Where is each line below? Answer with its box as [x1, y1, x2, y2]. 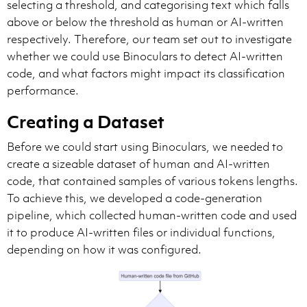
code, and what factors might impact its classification [7, 65, 285, 81]
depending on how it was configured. [7, 241, 201, 257]
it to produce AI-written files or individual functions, [7, 224, 275, 240]
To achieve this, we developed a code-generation [7, 190, 262, 206]
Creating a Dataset [7, 109, 164, 133]
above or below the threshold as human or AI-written [7, 14, 284, 29]
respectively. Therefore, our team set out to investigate [7, 31, 292, 47]
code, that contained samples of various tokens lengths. [7, 173, 298, 188]
